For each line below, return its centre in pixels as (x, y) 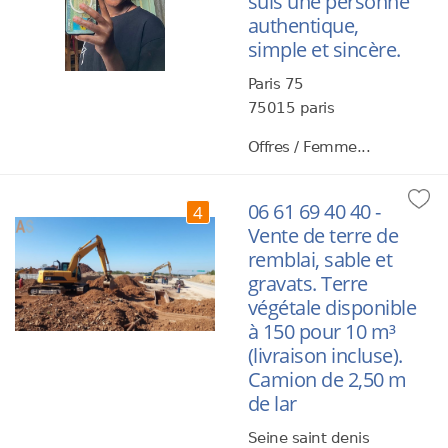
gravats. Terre (307, 283)
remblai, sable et (320, 259)
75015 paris (291, 108)
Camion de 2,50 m (327, 379)
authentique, (303, 25)
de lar (272, 403)
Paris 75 (275, 84)
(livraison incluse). (325, 355)
